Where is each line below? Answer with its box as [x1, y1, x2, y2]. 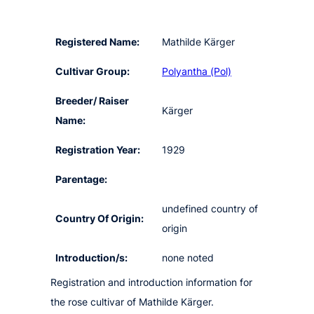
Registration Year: [55, 144, 141, 156]
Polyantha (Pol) [162, 65, 232, 78]
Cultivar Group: [55, 65, 130, 78]
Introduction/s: [55, 252, 128, 264]
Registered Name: [55, 36, 140, 48]
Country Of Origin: [55, 212, 144, 225]
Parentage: [55, 173, 108, 186]
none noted [162, 252, 214, 264]
